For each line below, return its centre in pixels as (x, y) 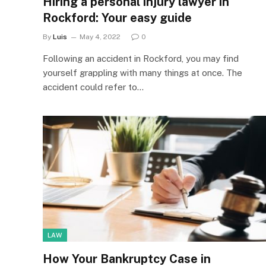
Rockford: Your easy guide (117, 18)
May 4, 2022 (100, 37)
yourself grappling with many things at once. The (142, 73)
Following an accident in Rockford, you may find (141, 58)
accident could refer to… (93, 87)
